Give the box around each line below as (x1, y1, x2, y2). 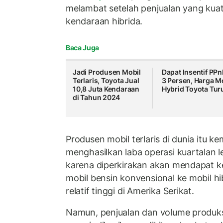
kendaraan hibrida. (66, 15, 143, 26)
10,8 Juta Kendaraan (73, 85, 140, 94)
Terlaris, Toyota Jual (73, 76, 139, 85)
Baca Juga (66, 43, 99, 52)
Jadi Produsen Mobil (73, 68, 141, 77)
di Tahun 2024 (73, 93, 120, 102)
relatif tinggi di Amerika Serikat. (66, 185, 194, 196)
